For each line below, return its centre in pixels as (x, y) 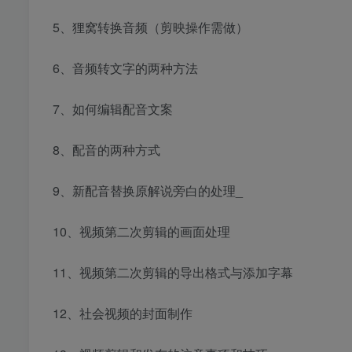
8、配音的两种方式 (106, 150)
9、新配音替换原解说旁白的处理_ (148, 191)
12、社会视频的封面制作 (123, 313)
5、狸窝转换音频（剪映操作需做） (150, 27)
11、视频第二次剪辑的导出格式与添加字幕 (173, 273)
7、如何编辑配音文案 (113, 109)
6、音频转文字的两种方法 (125, 68)
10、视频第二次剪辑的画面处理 (141, 232)
